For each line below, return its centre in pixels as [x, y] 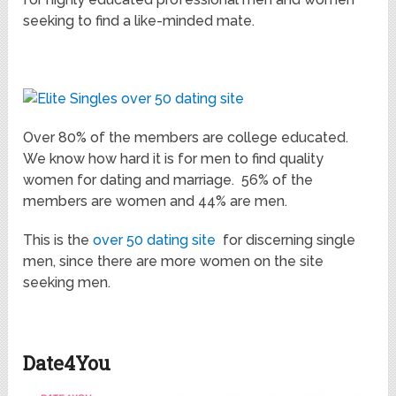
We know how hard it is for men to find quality [174, 159]
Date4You [67, 363]
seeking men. [67, 283]
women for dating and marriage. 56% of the [168, 180]
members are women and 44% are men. [156, 202]
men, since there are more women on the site [174, 262]
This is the [58, 240]
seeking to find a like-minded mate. [139, 21]
